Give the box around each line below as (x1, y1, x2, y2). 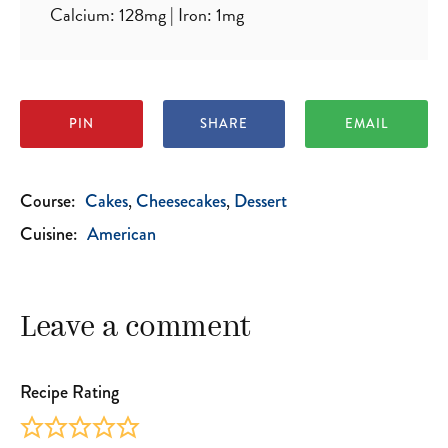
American (87, 220, 156, 247)
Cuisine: (20, 220, 77, 247)
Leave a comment (20, 312, 251, 344)
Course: (20, 187, 75, 214)
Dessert (234, 187, 287, 214)
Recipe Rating (20, 378, 119, 405)
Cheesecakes (136, 187, 226, 214)
